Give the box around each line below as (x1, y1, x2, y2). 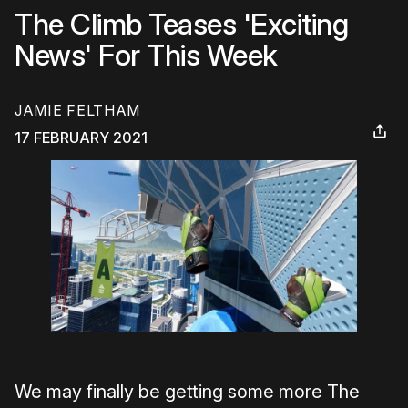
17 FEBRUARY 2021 (15, 128, 148, 148)
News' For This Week (15, 37, 278, 73)
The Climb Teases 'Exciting (15, 6, 348, 42)
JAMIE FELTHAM (15, 101, 141, 120)
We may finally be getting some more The (15, 381, 360, 403)
